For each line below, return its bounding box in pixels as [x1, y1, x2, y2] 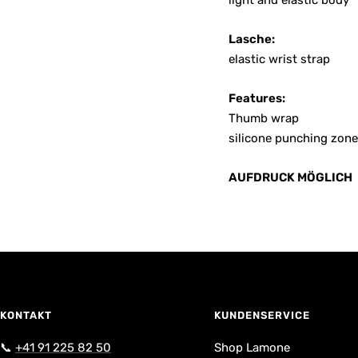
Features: [228, 91, 285, 105]
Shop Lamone [213, 340, 290, 355]
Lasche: [228, 32, 275, 46]
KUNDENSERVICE [213, 309, 310, 321]
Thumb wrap [228, 111, 299, 125]
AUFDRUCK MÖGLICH [228, 170, 352, 185]
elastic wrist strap [228, 52, 330, 66]
